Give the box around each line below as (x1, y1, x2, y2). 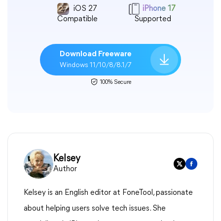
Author (53, 165, 77, 174)
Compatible (57, 15, 98, 23)
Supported (132, 15, 172, 23)
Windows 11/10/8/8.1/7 (60, 61, 132, 69)
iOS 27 (72, 4, 98, 13)
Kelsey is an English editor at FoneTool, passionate (24, 188, 193, 197)
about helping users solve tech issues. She (24, 204, 166, 213)
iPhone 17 (142, 4, 176, 13)
